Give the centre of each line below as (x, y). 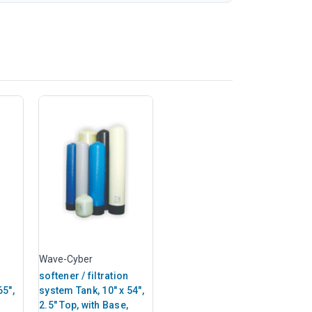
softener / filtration (84, 275)
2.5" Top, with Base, (84, 305)
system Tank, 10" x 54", (92, 290)
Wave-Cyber (66, 259)
